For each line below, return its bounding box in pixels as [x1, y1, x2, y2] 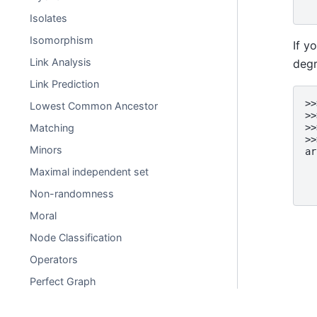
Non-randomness [30, 188, 115, 200]
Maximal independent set [30, 166, 149, 178]
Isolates [30, 12, 68, 24]
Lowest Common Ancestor [30, 100, 158, 112]
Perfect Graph [30, 275, 97, 287]
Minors [30, 144, 63, 156]
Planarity [30, 297, 71, 309]
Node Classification [30, 231, 122, 243]
